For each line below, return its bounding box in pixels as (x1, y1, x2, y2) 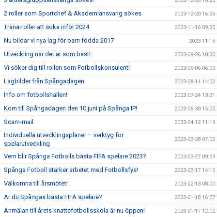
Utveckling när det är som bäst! (4, 50, 91, 58)
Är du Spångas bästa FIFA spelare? (4, 193, 102, 201)
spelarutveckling (4, 140, 51, 147)
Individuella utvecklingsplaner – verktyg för (4, 131, 124, 139)
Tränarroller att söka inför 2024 (4, 23, 89, 31)
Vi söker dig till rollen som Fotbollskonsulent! (4, 64, 130, 71)
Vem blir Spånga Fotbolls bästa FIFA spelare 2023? (4, 153, 146, 160)
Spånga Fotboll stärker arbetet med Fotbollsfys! (4, 166, 138, 173)
